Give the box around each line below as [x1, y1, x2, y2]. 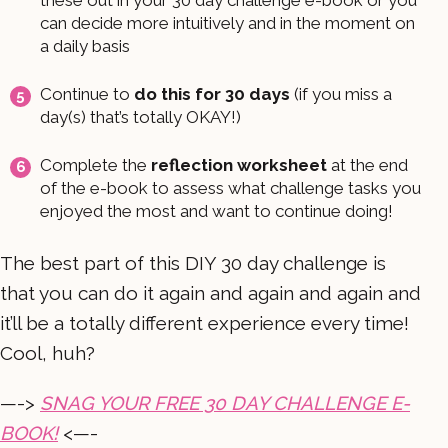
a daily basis [40, 35, 130, 56]
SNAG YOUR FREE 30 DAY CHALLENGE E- [40, 391, 410, 414]
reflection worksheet [151, 154, 327, 175]
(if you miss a [290, 83, 392, 104]
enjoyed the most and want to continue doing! [40, 200, 393, 221]
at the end [327, 154, 408, 175]
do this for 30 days [134, 83, 290, 104]
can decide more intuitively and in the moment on [40, 12, 415, 33]
